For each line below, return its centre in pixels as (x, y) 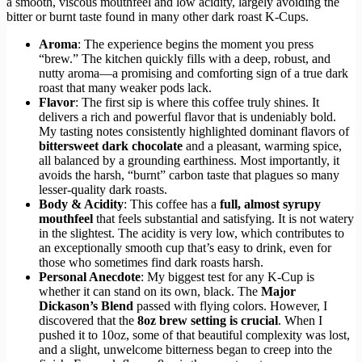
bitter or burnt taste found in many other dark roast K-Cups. (158, 17)
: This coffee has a (172, 204)
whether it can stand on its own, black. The (150, 292)
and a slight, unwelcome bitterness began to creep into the (185, 350)
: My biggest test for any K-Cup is (227, 277)
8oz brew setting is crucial (208, 321)
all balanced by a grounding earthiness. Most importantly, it (189, 161)
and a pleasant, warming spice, (262, 146)
